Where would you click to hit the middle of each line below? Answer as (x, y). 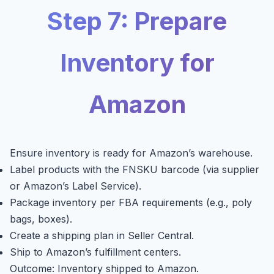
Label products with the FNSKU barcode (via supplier (135, 170)
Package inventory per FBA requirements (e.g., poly (131, 203)
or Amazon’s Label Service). (76, 186)
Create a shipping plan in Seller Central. (102, 236)
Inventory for (137, 63)
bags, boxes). (41, 219)
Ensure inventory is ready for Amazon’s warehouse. (131, 153)
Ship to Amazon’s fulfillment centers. (95, 252)
